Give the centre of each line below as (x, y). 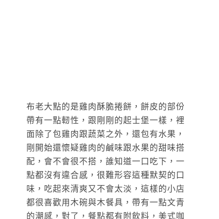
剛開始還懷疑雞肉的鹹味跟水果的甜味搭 (106, 148)
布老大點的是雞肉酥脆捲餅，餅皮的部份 (106, 107)
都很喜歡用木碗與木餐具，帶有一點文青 (106, 203)
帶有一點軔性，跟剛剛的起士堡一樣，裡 (106, 121)
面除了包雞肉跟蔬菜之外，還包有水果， (106, 134)
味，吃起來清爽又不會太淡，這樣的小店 (106, 189)
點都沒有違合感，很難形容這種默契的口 (106, 175)
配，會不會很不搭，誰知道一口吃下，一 (106, 162)
